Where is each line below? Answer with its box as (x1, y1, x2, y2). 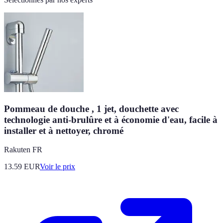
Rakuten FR (4, 145, 42, 154)
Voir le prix (40, 162, 75, 171)
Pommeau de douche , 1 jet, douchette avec (4, 103, 179, 114)
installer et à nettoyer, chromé (4, 125, 123, 136)
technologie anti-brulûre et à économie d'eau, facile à (4, 114, 218, 125)
